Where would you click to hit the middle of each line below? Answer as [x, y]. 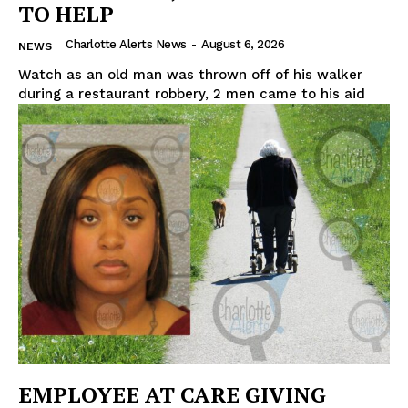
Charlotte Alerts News [126, 45]
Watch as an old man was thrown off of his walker [190, 75]
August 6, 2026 [243, 45]
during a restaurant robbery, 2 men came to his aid [192, 94]
